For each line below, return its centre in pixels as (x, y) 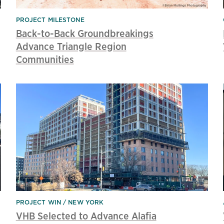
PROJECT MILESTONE (50, 19)
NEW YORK (86, 202)
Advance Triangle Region (71, 46)
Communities (45, 59)
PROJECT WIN (38, 202)
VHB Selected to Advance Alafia (86, 216)
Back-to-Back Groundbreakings (84, 33)
